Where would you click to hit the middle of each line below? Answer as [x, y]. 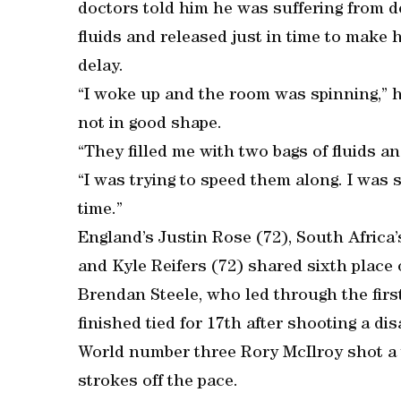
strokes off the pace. [158, 383]
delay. [101, 68]
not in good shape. [150, 125]
